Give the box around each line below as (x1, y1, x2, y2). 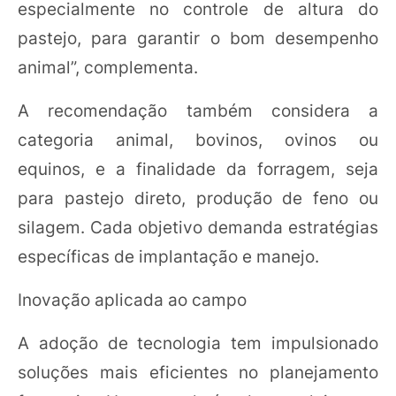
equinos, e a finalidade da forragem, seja (18, 158, 378, 179)
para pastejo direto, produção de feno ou (18, 187, 378, 209)
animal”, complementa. (18, 57, 198, 78)
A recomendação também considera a (18, 100, 378, 121)
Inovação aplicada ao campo (18, 289, 247, 310)
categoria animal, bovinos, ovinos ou (18, 129, 378, 150)
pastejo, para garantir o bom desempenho (18, 27, 378, 49)
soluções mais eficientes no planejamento (18, 362, 378, 383)
